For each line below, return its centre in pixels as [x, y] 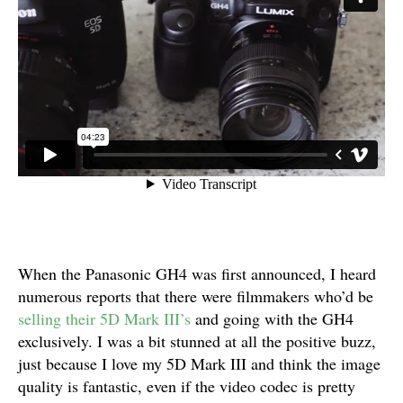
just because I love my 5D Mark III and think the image [199, 363]
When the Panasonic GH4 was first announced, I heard [197, 273]
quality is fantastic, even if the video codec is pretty [187, 386]
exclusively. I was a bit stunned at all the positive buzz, [197, 341]
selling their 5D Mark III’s [104, 318]
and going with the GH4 [272, 318]
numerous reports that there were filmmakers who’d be [196, 296]
